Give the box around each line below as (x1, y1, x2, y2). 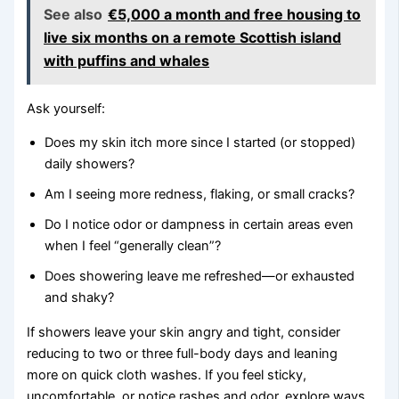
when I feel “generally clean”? (45, 238, 222, 255)
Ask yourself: (27, 100, 106, 117)
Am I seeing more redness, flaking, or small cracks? (45, 186, 355, 203)
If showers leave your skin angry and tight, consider (27, 323, 341, 340)
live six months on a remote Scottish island (44, 28, 342, 46)
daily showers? (45, 156, 135, 173)
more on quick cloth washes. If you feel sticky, (27, 366, 307, 383)
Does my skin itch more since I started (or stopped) (45, 134, 356, 151)
